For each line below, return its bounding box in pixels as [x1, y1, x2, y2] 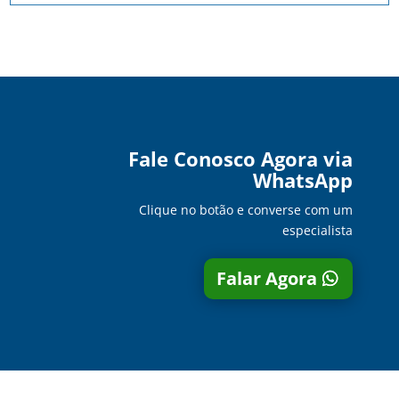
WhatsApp [253, 166, 354, 193]
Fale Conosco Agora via [128, 144, 354, 172]
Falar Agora [216, 265, 318, 290]
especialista [282, 221, 354, 239]
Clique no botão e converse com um [139, 200, 354, 218]
